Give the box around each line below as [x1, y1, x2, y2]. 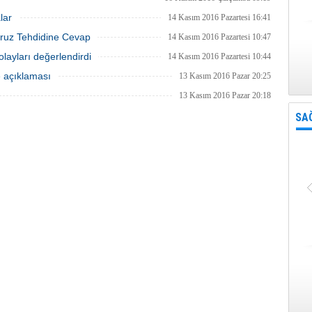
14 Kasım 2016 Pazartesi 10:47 [168, 32, 271, 42]
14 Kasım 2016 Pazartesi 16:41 [168, 13, 271, 22]
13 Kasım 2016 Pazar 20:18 [179, 91, 271, 100]
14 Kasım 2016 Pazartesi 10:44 [168, 52, 271, 61]
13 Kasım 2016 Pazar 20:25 [179, 71, 271, 81]
